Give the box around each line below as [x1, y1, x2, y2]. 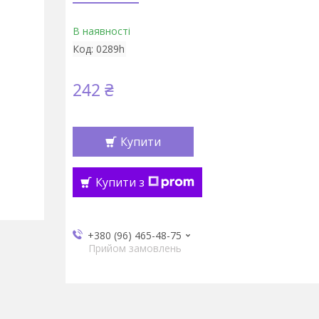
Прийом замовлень [88, 241, 182, 255]
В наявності [72, 24, 130, 38]
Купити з [95, 174, 145, 190]
